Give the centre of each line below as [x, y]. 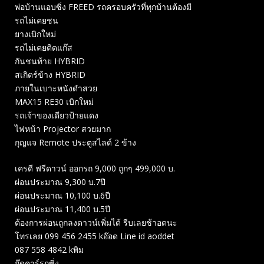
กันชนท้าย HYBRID [50, 61]
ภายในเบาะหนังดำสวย [56, 88]
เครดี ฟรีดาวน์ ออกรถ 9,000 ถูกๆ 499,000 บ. [95, 169]
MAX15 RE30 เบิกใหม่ [54, 102]
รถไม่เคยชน [37, 21]
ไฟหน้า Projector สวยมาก [63, 129]
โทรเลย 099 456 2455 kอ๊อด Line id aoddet [95, 236]
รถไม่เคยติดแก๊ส [44, 48]
